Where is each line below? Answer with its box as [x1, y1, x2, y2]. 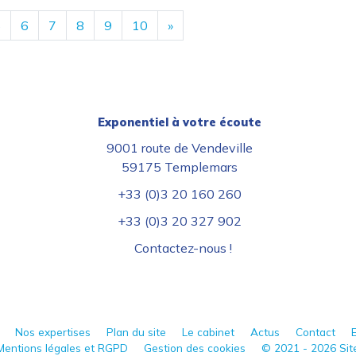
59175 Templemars [122, 159, 238, 175]
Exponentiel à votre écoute [98, 115, 261, 130]
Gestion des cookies [144, 341, 246, 354]
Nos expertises [14, 325, 91, 339]
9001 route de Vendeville [106, 140, 253, 156]
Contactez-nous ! [127, 240, 232, 256]
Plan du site [106, 325, 166, 339]
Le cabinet [181, 325, 234, 339]
